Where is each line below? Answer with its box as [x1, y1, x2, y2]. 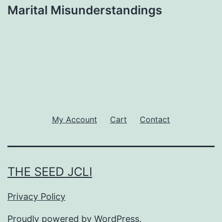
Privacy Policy [7, 191, 65, 202]
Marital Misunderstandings [7, 3, 162, 18]
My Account [52, 114, 97, 124]
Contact [140, 114, 170, 124]
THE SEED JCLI [7, 165, 92, 179]
